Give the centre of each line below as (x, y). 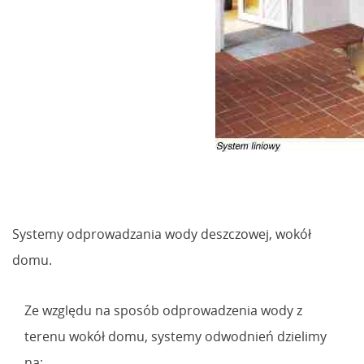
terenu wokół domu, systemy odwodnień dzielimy (175, 336)
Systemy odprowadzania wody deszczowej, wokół (162, 234)
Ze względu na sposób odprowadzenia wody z (163, 310)
